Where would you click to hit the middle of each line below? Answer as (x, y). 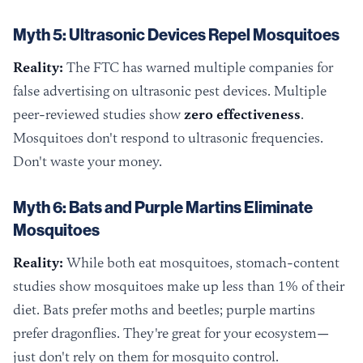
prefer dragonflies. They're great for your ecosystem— (171, 333)
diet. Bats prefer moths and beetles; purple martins (164, 310)
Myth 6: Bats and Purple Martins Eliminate (163, 208)
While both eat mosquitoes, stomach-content (201, 263)
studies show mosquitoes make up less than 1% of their (179, 286)
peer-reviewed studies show (98, 115)
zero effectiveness (242, 115)
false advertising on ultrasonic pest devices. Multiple (170, 91)
